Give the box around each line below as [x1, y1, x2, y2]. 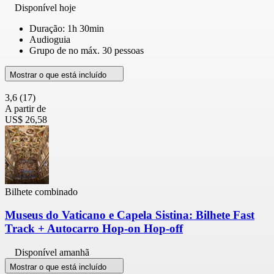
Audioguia [29, 34, 70, 45]
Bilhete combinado [5, 186, 78, 197]
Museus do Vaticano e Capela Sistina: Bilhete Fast [5, 209, 254, 222]
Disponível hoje [15, 2, 76, 13]
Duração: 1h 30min [29, 23, 104, 34]
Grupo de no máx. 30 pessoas [29, 45, 144, 56]
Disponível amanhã [15, 246, 89, 257]
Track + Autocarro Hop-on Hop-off [5, 222, 183, 235]
